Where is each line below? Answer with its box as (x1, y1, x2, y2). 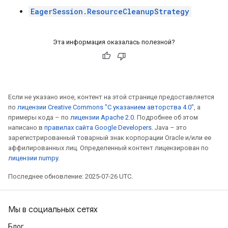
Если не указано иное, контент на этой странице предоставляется (8, 93, 214, 101)
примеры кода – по (8, 113, 70, 121)
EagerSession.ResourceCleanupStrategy (31, 7, 189, 16)
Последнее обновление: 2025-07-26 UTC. (8, 173, 133, 180)
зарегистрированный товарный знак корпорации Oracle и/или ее (8, 134, 211, 141)
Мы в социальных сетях (8, 205, 98, 215)
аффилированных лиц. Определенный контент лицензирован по (8, 144, 209, 152)
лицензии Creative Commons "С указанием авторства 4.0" (17, 103, 194, 111)
